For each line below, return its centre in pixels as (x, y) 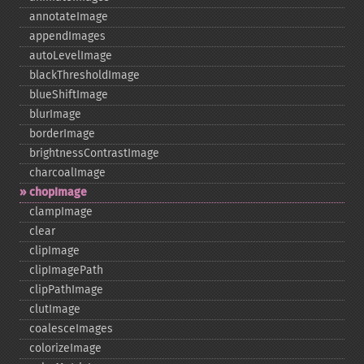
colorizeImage (65, 348)
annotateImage (69, 17)
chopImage (58, 192)
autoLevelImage (71, 56)
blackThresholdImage (84, 75)
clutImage (55, 309)
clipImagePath (66, 270)
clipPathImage (66, 290)
